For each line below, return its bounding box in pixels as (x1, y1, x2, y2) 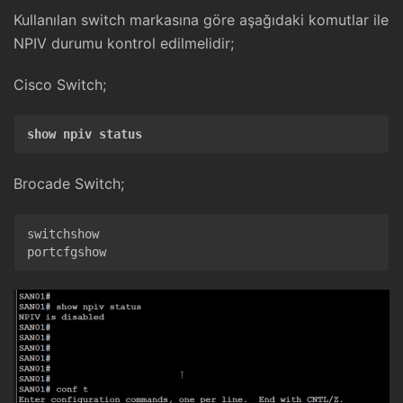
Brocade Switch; (13, 175, 124, 193)
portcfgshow (27, 244, 106, 259)
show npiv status (27, 127, 142, 142)
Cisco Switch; (13, 76, 106, 94)
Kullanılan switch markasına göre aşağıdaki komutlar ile (13, 11, 389, 30)
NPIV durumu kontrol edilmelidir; (13, 34, 234, 53)
